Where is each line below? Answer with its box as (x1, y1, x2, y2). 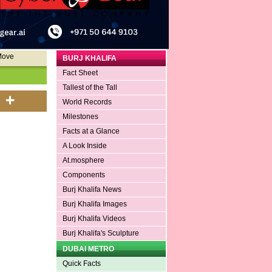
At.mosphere (62, 156, 104, 165)
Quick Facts (62, 259, 101, 268)
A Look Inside (62, 141, 107, 151)
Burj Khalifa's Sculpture (62, 229, 139, 238)
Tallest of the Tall (62, 83, 117, 92)
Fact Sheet (62, 69, 98, 78)
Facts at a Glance (62, 127, 120, 136)
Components (62, 171, 105, 180)
